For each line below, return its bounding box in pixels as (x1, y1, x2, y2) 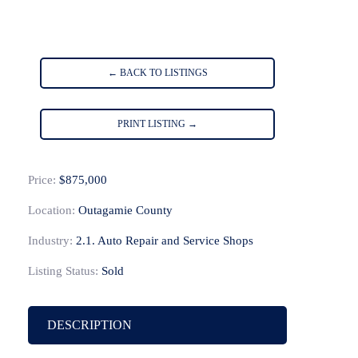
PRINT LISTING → (117, 117, 198, 129)
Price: (28, 173, 56, 187)
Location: (28, 204, 75, 217)
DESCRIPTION (47, 318, 132, 332)
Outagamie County (78, 204, 173, 217)
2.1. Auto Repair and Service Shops (76, 234, 253, 248)
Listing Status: (28, 265, 98, 278)
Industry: (28, 234, 73, 248)
